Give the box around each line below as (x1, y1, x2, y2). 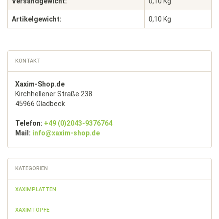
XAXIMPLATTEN (15, 186, 56, 193)
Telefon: (15, 119, 44, 127)
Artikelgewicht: (12, 15, 62, 23)
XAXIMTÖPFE (15, 207, 49, 213)
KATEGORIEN (15, 165, 48, 172)
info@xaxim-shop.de (32, 129, 100, 137)
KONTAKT (15, 58, 41, 64)
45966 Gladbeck (15, 100, 65, 108)
